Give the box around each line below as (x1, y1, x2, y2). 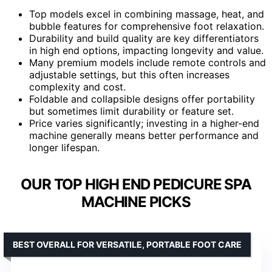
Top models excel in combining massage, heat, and (29, 7, 264, 20)
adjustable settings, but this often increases (29, 68, 229, 81)
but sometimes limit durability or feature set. (29, 104, 234, 117)
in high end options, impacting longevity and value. (29, 44, 263, 56)
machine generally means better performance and (29, 129, 259, 141)
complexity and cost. (29, 80, 126, 93)
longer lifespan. (29, 141, 100, 154)
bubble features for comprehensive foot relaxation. (29, 19, 264, 32)
